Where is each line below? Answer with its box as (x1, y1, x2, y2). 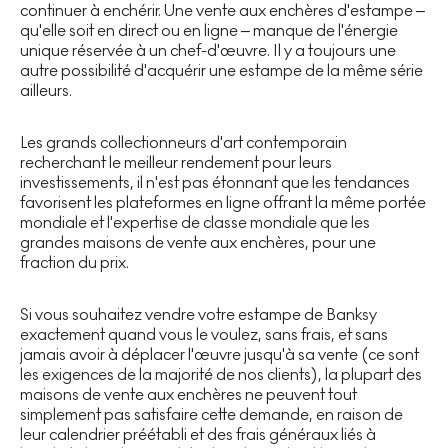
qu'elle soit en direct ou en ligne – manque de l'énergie (20, 20, 398, 40)
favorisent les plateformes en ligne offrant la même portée (20, 192, 426, 212)
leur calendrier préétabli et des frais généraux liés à (20, 424, 376, 444)
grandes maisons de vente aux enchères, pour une (20, 232, 376, 252)
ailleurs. (20, 80, 72, 100)
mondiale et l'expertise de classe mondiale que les (20, 212, 370, 232)
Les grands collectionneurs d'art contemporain (20, 132, 347, 152)
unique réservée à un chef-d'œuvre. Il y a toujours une (20, 40, 396, 60)
